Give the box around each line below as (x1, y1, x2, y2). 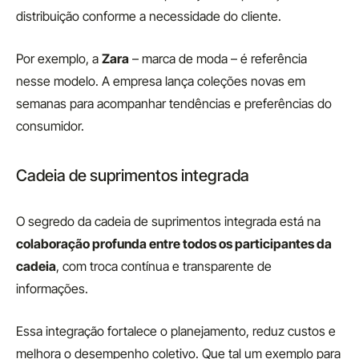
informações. (16, 280, 88, 296)
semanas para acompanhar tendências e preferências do (16, 95, 332, 111)
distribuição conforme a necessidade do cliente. (16, 8, 281, 24)
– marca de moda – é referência (129, 50, 307, 67)
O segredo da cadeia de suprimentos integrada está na (16, 213, 321, 229)
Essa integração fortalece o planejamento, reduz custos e (16, 323, 336, 339)
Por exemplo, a (16, 50, 102, 67)
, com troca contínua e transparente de (56, 258, 272, 274)
